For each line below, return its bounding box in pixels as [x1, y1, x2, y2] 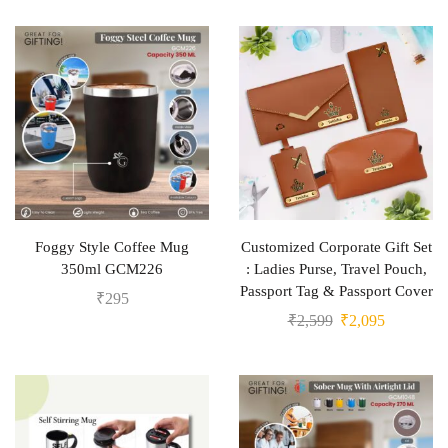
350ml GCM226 [61, 261, 163, 277]
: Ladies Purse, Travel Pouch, [245, 261, 427, 277]
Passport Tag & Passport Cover [239, 283, 433, 299]
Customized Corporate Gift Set [240, 239, 432, 255]
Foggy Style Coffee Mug [35, 239, 189, 255]
